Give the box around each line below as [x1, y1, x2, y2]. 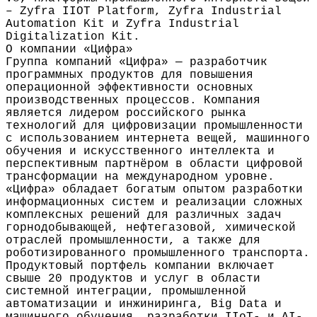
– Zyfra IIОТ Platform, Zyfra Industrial [6, 5, 282, 18]
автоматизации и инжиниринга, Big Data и [6, 298, 282, 311]
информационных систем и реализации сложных [6, 196, 303, 209]
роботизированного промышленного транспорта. [6, 247, 310, 260]
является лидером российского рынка [6, 107, 246, 120]
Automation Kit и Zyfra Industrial [6, 18, 239, 31]
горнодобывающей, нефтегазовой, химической [6, 221, 296, 235]
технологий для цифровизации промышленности [6, 120, 303, 133]
